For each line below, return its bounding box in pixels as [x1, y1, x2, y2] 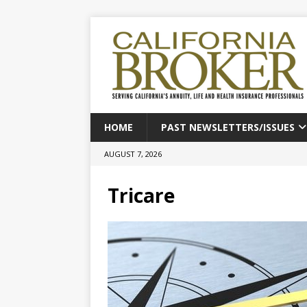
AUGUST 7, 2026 [104, 149, 162, 159]
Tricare [108, 182, 175, 208]
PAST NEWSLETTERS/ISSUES [161, 121, 295, 134]
